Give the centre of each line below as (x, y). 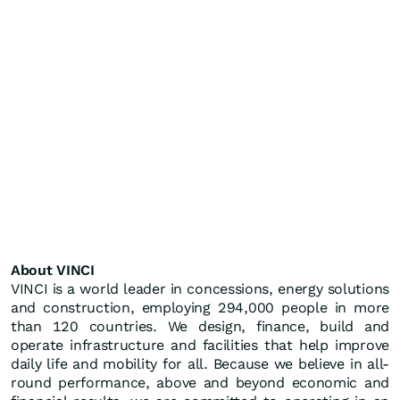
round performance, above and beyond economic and (200, 383)
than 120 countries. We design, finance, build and (200, 327)
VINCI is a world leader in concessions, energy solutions (200, 289)
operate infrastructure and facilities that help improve (200, 346)
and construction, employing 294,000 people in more (200, 308)
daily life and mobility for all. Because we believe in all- (200, 364)
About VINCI (53, 271)
